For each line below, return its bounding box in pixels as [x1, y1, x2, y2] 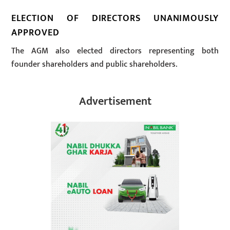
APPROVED [11, 25, 60, 41]
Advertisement [79, 92, 151, 111]
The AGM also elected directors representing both [11, 44, 219, 59]
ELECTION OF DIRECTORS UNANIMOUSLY [11, 11, 219, 26]
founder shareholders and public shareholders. [11, 57, 178, 72]
